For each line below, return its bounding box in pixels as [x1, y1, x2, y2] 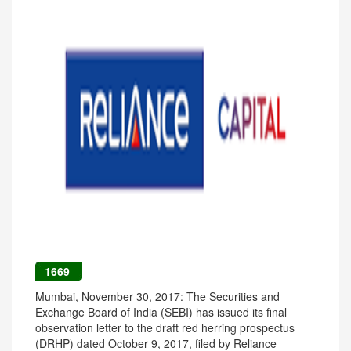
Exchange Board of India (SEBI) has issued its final [35, 304, 287, 320]
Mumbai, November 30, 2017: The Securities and [35, 288, 280, 304]
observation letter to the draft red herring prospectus [35, 320, 295, 335]
